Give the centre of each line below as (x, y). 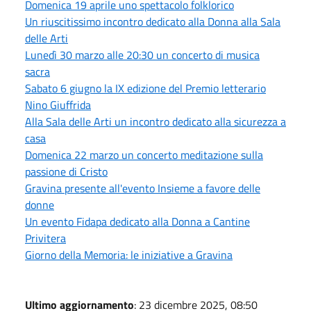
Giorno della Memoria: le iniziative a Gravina (129, 254)
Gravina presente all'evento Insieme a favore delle (143, 188)
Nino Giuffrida (58, 104)
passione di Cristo (66, 171)
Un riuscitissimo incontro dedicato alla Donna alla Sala (153, 21)
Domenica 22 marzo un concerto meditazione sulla (144, 154)
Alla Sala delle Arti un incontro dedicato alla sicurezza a (155, 121)
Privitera (45, 238)
